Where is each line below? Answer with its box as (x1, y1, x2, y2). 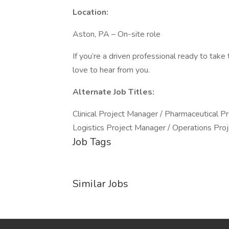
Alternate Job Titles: (73, 86, 154, 98)
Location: (73, 7, 108, 18)
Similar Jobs (73, 177, 128, 191)
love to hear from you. (73, 64, 150, 76)
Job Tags (73, 135, 111, 149)
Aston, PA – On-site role (73, 29, 161, 40)
